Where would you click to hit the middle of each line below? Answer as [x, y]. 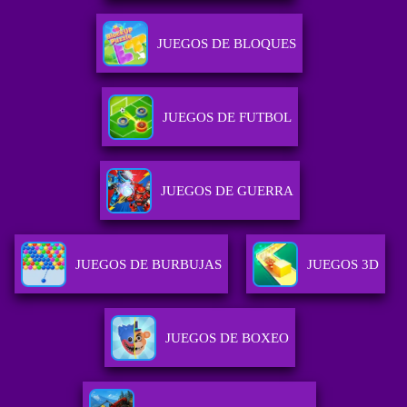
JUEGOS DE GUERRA [227, 191]
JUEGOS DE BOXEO [227, 338]
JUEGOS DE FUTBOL [227, 118]
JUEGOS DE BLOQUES [227, 44]
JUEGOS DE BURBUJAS [148, 265]
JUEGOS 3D [342, 265]
